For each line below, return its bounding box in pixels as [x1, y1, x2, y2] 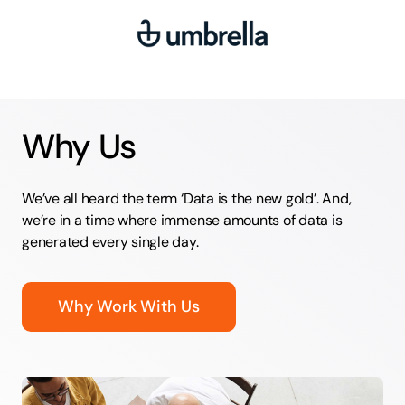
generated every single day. [21, 231, 199, 251]
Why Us [21, 123, 136, 169]
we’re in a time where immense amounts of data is [21, 210, 343, 230]
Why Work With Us [57, 295, 201, 317]
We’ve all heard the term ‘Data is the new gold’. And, [21, 188, 352, 208]
